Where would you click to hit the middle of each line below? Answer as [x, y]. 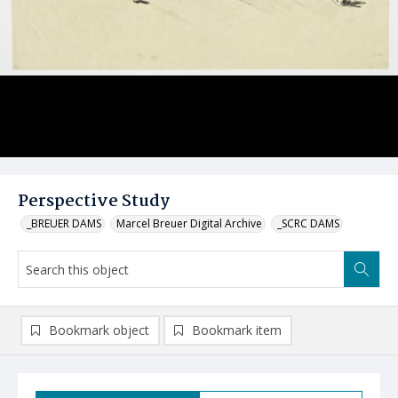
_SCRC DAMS [308, 223]
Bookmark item [237, 330]
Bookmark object [99, 330]
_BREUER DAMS [64, 223]
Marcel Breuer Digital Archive [189, 223]
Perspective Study [94, 202]
